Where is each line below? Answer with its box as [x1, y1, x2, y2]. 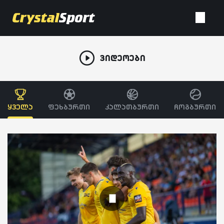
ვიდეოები [99, 52, 145, 63]
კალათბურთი [105, 102, 159, 111]
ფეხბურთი [48, 102, 90, 111]
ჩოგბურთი [174, 102, 216, 111]
